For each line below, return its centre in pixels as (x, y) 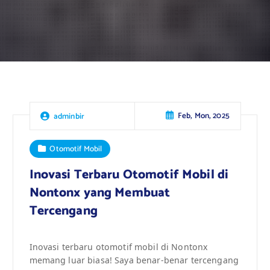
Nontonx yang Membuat (100, 193)
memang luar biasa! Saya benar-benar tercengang (134, 260)
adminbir (69, 116)
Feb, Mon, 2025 (203, 116)
